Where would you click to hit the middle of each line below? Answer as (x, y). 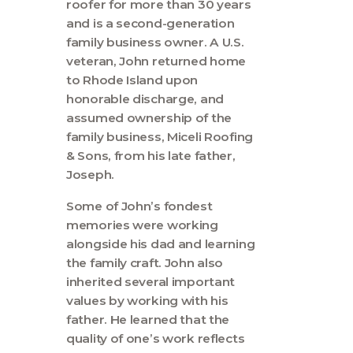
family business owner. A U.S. (155, 43)
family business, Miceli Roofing (160, 137)
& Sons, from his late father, (151, 156)
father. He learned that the (148, 319)
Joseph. (90, 175)
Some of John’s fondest (139, 206)
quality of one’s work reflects (156, 338)
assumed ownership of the (149, 118)
